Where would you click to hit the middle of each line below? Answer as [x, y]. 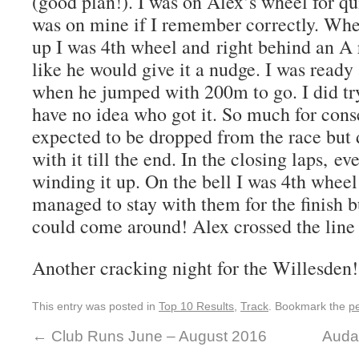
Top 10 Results [196, 306]
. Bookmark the [309, 306]
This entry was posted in [95, 306]
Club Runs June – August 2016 [157, 336]
